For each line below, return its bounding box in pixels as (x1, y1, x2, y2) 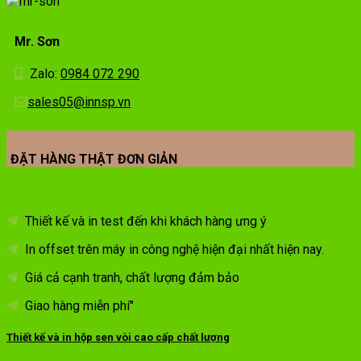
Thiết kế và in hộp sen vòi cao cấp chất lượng (6, 330, 230, 343)
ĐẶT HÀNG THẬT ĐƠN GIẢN (10, 151, 177, 168)
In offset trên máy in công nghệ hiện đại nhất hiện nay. (22, 241, 324, 257)
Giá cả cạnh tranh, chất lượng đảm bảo (22, 269, 239, 285)
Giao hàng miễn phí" (22, 297, 134, 313)
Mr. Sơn (15, 33, 60, 49)
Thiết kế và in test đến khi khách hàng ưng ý (22, 213, 267, 229)
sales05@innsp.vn (27, 94, 131, 110)
